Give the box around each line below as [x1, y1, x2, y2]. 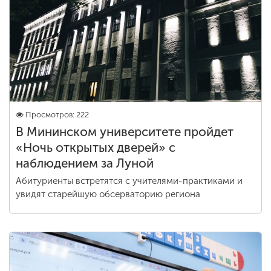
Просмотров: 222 [25, 110, 89, 119]
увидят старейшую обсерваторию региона [16, 189, 200, 200]
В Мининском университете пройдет [16, 125, 233, 139]
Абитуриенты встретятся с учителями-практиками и [16, 175, 243, 186]
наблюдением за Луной [16, 156, 154, 171]
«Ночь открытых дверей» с [16, 140, 175, 155]
